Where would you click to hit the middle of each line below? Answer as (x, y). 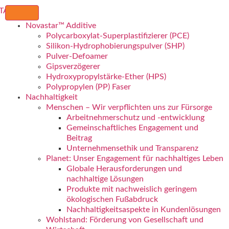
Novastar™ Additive (61, 26)
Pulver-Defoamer (77, 56)
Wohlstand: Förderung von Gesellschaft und (124, 220)
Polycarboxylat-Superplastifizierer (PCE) (117, 36)
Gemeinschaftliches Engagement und (132, 128)
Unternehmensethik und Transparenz (132, 148)
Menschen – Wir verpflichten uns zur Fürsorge (129, 107)
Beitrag (79, 138)
